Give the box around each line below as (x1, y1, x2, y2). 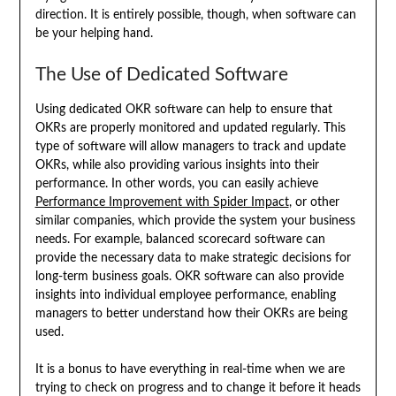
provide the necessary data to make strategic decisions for (34, 252, 351, 265)
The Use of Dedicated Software (34, 65, 288, 85)
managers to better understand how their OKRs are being (34, 308, 347, 321)
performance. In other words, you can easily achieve (34, 178, 318, 191)
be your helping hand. (34, 27, 153, 41)
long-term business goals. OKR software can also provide (34, 270, 344, 284)
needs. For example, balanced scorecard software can (34, 233, 325, 247)
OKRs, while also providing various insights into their (34, 159, 319, 172)
